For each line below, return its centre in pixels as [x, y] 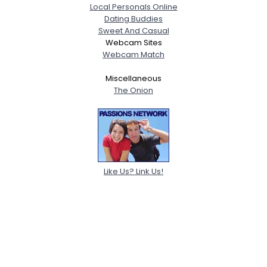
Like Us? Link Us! [133, 171]
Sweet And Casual [133, 30]
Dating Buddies [133, 18]
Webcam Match [133, 54]
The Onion [133, 90]
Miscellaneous [133, 78]
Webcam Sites [133, 42]
